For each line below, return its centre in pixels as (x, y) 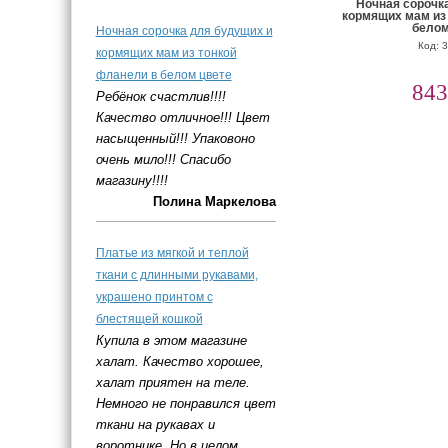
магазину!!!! (131, 180)
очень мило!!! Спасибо (163, 159)
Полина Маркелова (214, 201)
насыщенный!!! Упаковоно (175, 138)
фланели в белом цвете (163, 75)
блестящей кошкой (149, 319)
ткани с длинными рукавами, (176, 275)
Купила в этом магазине (171, 340)
